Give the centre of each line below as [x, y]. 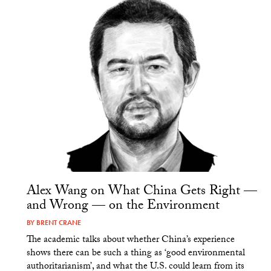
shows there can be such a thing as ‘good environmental [135, 253]
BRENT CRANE [58, 222]
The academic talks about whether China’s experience [130, 240]
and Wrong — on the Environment [123, 206]
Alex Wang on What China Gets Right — [142, 192]
